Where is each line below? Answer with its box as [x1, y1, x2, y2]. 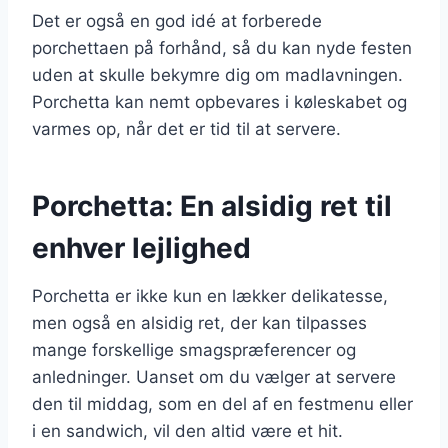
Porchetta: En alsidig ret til [32, 188, 392, 223]
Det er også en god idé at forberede [32, 10, 322, 31]
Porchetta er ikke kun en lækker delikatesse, [32, 285, 388, 306]
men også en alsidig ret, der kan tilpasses [32, 312, 367, 333]
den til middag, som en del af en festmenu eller [32, 393, 413, 414]
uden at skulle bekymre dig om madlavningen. [32, 64, 403, 85]
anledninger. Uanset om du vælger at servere [32, 366, 396, 387]
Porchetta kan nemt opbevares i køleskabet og [32, 91, 407, 112]
